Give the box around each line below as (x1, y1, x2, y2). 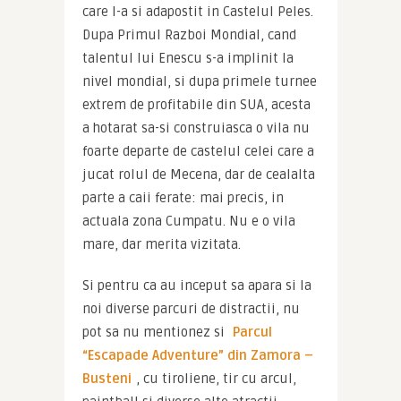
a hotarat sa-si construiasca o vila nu (81, 120, 310, 137)
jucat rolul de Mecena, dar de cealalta (81, 166, 315, 183)
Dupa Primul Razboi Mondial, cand (81, 27, 296, 44)
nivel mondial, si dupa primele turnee (81, 73, 317, 90)
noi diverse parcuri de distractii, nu (81, 301, 300, 318)
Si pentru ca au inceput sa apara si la (81, 277, 311, 294)
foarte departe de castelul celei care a (81, 143, 314, 160)
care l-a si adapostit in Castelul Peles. (81, 4, 313, 21)
